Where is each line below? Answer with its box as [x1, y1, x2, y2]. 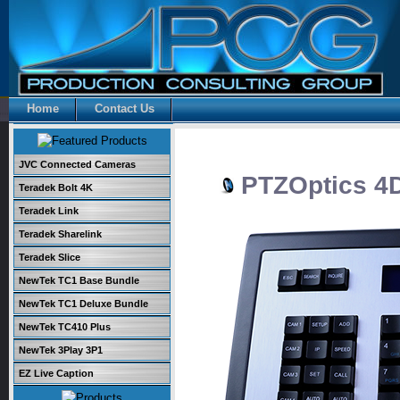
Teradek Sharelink [19, 229, 102, 239]
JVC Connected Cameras [19, 159, 136, 170]
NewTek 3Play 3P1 [19, 345, 103, 355]
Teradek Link [19, 205, 79, 216]
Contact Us [95, 102, 154, 115]
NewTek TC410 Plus [19, 321, 111, 332]
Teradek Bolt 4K [19, 182, 93, 193]
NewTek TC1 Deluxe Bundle [19, 298, 148, 309]
